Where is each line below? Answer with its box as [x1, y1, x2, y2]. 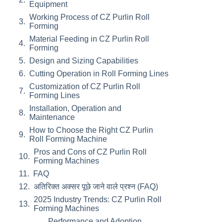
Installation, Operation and [29, 104, 121, 112]
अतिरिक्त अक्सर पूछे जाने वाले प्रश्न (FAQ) [33, 182, 158, 191]
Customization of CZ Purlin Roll [29, 82, 140, 91]
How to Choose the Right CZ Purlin [29, 126, 153, 134]
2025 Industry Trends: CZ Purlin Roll [33, 195, 162, 204]
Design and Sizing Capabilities [29, 56, 138, 65]
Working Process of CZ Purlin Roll [29, 13, 150, 21]
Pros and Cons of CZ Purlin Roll [33, 148, 147, 156]
